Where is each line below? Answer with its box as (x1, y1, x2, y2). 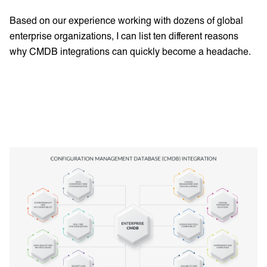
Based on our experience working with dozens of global (10, 14, 243, 26)
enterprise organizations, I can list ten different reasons (10, 30, 238, 42)
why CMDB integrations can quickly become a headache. (10, 45, 251, 57)
